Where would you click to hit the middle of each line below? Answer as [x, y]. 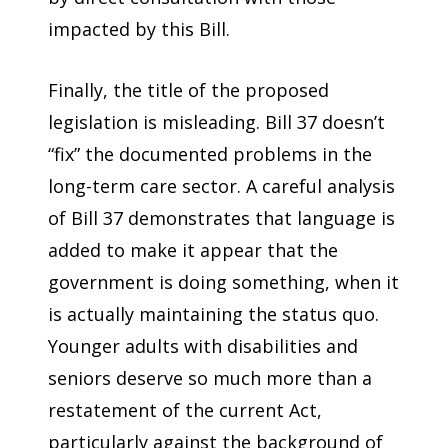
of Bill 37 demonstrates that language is [221, 217]
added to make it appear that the [193, 249]
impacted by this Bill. [139, 29]
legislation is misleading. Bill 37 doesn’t [216, 121]
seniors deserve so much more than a [210, 377]
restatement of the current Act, [185, 409]
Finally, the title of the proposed [188, 89]
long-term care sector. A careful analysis [221, 185]
